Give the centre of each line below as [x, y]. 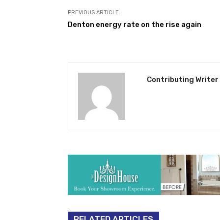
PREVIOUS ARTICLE [93, 12]
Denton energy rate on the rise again [135, 24]
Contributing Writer [183, 79]
